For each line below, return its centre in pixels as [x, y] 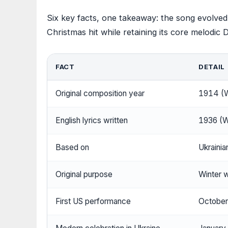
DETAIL [212, 67]
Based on [72, 148]
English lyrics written [92, 121]
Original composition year [100, 94]
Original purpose [84, 175]
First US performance [93, 202]
